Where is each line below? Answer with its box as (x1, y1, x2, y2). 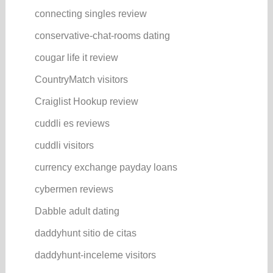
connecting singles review (34, 8, 147, 19)
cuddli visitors (34, 140, 94, 151)
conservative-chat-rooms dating (34, 30, 170, 41)
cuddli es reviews (34, 118, 110, 129)
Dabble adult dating (34, 205, 119, 216)
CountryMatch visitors (34, 74, 128, 85)
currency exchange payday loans (34, 161, 177, 172)
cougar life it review (34, 52, 118, 63)
